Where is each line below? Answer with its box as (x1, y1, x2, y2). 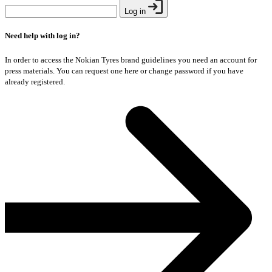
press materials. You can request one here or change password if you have (5, 66, 243, 75)
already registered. (5, 76, 65, 86)
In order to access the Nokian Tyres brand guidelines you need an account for (5, 55, 257, 64)
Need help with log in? (5, 30, 80, 40)
